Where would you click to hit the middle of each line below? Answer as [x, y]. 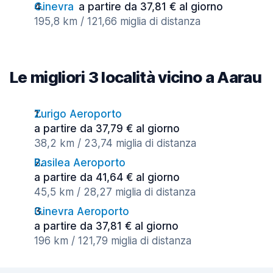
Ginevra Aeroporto [82, 211]
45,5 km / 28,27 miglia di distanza [115, 192]
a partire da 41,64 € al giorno [107, 177]
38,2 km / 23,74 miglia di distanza [115, 143]
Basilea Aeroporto [80, 163]
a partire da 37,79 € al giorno [107, 129]
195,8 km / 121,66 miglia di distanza [117, 21]
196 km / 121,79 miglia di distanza [113, 241]
